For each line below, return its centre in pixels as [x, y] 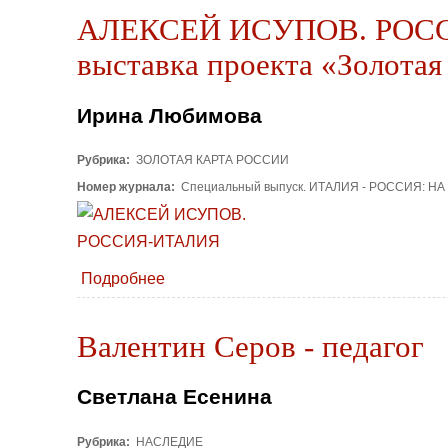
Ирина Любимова [169, 115]
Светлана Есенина [174, 396]
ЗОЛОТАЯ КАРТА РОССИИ [211, 160]
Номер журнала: [127, 187]
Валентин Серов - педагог [250, 346]
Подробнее [123, 278]
